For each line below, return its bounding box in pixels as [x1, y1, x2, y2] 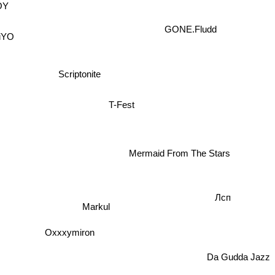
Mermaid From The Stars [131, 145, 233, 156]
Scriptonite [58, 69, 101, 80]
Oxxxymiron [45, 226, 96, 237]
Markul [85, 197, 114, 208]
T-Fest [104, 108, 131, 119]
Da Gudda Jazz [207, 249, 270, 260]
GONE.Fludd [165, 21, 218, 33]
